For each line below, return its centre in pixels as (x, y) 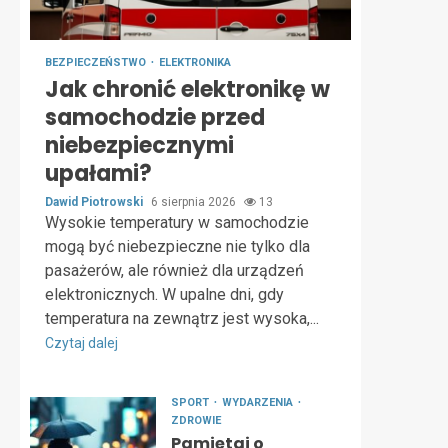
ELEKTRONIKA (195, 62)
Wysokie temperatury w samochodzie (177, 222)
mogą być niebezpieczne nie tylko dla (177, 246)
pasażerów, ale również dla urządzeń (174, 270)
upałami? (98, 173)
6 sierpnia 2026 (195, 202)
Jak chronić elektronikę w (187, 89)
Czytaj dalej (81, 343)
